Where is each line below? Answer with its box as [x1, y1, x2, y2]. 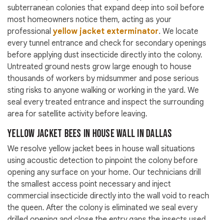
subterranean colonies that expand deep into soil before [7, 3, 204, 13]
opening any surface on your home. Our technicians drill [7, 167, 201, 178]
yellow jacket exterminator [53, 27, 159, 37]
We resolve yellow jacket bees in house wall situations [7, 144, 195, 154]
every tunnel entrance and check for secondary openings [7, 38, 206, 49]
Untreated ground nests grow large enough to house [7, 62, 192, 72]
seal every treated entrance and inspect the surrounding [7, 97, 204, 108]
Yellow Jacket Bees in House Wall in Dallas [7, 127, 172, 141]
